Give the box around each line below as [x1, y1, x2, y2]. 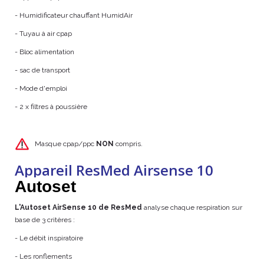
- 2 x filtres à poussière [15, 103, 87, 111]
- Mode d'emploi [15, 84, 67, 93]
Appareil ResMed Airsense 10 [15, 160, 213, 180]
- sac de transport [15, 66, 70, 74]
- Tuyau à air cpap [15, 29, 72, 38]
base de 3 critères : [15, 216, 75, 224]
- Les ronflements [15, 252, 72, 260]
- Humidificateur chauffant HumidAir [15, 11, 133, 19]
